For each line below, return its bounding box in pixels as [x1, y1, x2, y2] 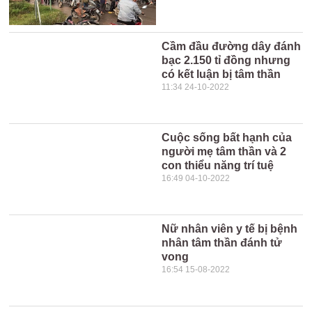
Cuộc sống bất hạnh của [162, 132, 292, 143]
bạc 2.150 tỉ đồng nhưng [162, 54, 291, 66]
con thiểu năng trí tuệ [162, 159, 274, 171]
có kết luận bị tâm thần [162, 68, 281, 80]
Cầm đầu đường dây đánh [162, 40, 302, 52]
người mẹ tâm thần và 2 [162, 146, 287, 157]
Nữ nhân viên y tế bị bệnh [162, 223, 298, 235]
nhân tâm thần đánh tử [162, 237, 283, 249]
